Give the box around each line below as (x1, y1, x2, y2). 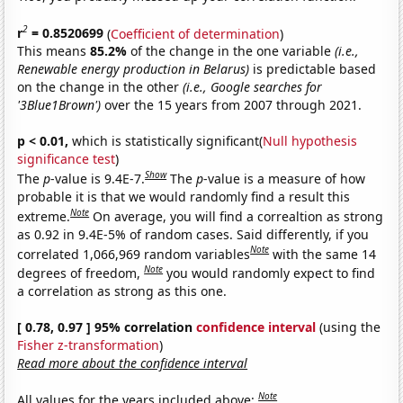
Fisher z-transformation (17, 336, 160, 354)
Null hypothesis (263, 132, 358, 150)
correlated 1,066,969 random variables (17, 245, 251, 263)
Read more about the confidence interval (17, 354, 248, 372)
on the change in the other (17, 78, 184, 96)
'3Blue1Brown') (17, 96, 102, 114)
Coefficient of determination (111, 24, 281, 42)
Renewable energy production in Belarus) (17, 60, 250, 78)
